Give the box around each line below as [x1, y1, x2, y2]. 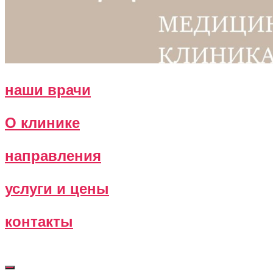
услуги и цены [5, 177, 109, 198]
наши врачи [5, 78, 91, 99]
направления [5, 144, 101, 165]
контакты [5, 210, 73, 231]
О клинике [5, 111, 80, 132]
